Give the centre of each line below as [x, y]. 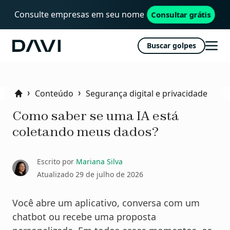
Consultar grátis [181, 15]
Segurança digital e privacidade [147, 93]
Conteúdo [54, 93]
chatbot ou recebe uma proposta [84, 217]
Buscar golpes [171, 45]
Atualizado [56, 175]
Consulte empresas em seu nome [80, 14]
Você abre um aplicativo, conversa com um [106, 203]
